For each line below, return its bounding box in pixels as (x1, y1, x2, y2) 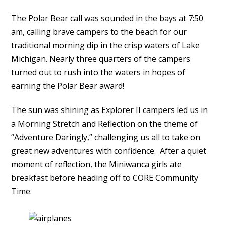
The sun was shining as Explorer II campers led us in (11, 104, 208, 116)
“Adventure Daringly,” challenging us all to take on (11, 132, 201, 143)
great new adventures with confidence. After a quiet (11, 145, 207, 157)
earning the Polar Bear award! (11, 80, 125, 92)
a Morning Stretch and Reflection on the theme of (11, 118, 198, 130)
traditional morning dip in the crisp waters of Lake (11, 40, 200, 51)
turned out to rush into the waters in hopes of (11, 67, 186, 78)
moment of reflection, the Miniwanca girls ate (11, 159, 182, 170)
